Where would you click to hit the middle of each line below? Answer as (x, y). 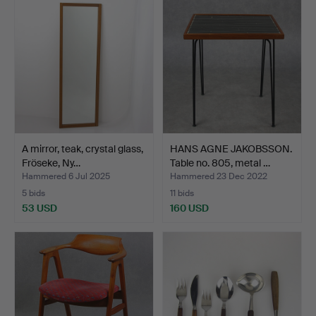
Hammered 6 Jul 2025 (66, 176)
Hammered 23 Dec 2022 (219, 176)
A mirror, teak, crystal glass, (83, 148)
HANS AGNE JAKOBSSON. (231, 148)
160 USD (189, 208)
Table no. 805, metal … (220, 163)
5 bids (34, 193)
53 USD (39, 208)
